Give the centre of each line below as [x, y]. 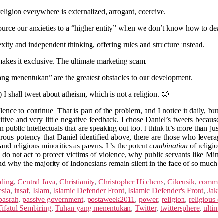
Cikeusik [181, 182]
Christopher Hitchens [131, 182]
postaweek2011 [111, 199]
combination [168, 145]
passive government [53, 199]
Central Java [36, 182]
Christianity [77, 182]
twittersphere [180, 208]
